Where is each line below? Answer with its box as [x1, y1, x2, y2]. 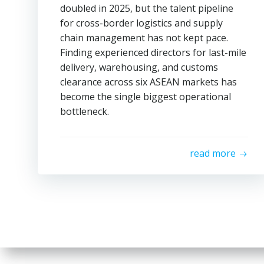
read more [189, 147, 236, 160]
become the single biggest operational [60, 90, 231, 103]
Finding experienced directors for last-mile [60, 46, 246, 59]
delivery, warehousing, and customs [60, 61, 218, 74]
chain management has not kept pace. [60, 31, 228, 44]
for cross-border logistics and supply [60, 16, 223, 29]
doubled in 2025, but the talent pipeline [60, 2, 233, 15]
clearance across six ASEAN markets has [60, 75, 237, 88]
